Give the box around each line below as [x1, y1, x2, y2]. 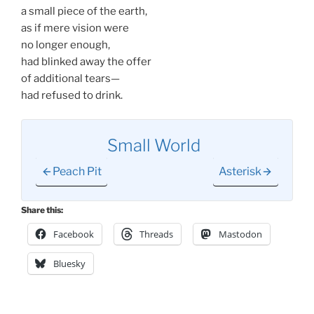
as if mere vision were [21, 21, 129, 34]
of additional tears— [21, 71, 120, 85]
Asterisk [219, 165, 261, 179]
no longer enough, [21, 38, 110, 51]
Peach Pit [53, 165, 102, 179]
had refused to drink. [21, 88, 123, 102]
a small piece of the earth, [21, 4, 147, 18]
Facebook [53, 228, 94, 241]
